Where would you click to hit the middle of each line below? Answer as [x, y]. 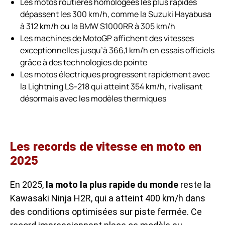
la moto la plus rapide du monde [112, 184]
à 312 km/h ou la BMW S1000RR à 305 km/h [98, 26]
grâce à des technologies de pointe [84, 62]
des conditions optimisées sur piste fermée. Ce [106, 211]
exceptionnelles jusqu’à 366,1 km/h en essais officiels [117, 50]
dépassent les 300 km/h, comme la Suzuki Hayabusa [116, 14]
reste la [195, 184]
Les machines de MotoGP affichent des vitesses [107, 38]
